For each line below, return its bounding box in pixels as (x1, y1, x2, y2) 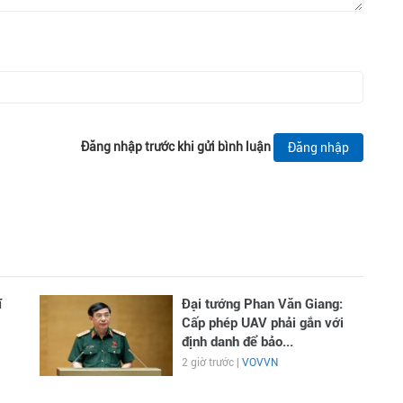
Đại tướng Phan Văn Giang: (181, 296, 343, 312)
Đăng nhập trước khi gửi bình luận (81, 139, 271, 154)
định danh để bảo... (181, 334, 293, 350)
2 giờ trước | (181, 356, 242, 369)
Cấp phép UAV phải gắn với (181, 315, 344, 331)
